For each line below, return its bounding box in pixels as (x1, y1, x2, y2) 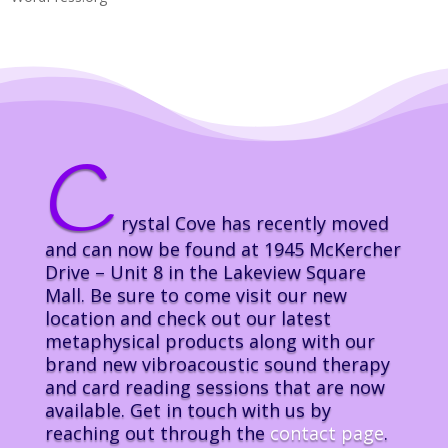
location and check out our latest (44, 305, 331, 330)
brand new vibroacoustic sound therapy (44, 351, 390, 376)
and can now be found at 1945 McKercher (44, 236, 401, 261)
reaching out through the (44, 420, 270, 445)
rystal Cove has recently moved (115, 210, 389, 235)
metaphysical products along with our (44, 328, 375, 353)
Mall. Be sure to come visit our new (44, 282, 347, 307)
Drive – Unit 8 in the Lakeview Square (44, 259, 366, 284)
